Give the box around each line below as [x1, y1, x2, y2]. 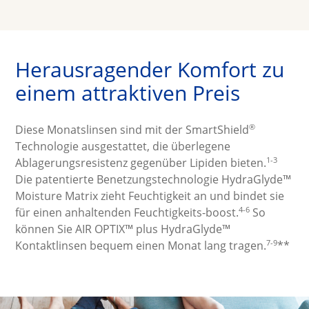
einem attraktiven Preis [15, 79, 241, 107]
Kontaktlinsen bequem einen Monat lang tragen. [15, 238, 267, 253]
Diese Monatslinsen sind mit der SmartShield [15, 122, 250, 137]
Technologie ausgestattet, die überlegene [15, 139, 231, 154]
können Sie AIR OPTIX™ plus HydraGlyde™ [15, 221, 231, 237]
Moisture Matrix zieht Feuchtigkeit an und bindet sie [15, 188, 285, 203]
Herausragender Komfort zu [15, 55, 285, 83]
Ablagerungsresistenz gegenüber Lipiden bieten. [15, 155, 267, 170]
